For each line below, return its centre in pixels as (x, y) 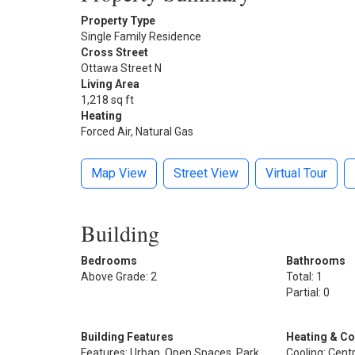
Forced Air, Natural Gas (137, 131)
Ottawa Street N (121, 68)
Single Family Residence (141, 36)
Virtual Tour (296, 173)
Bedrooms (109, 260)
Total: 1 (304, 276)
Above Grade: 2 (119, 276)
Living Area (110, 84)
